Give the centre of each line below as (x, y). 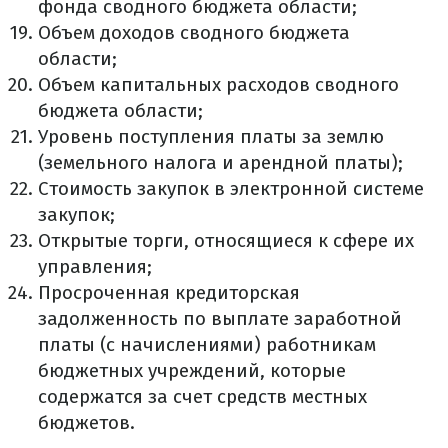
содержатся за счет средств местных (202, 396)
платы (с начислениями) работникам (207, 344)
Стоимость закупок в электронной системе (231, 188)
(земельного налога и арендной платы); (220, 162)
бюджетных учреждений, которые (192, 370)
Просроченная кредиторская (169, 292)
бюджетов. (86, 422)
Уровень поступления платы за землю (211, 136)
